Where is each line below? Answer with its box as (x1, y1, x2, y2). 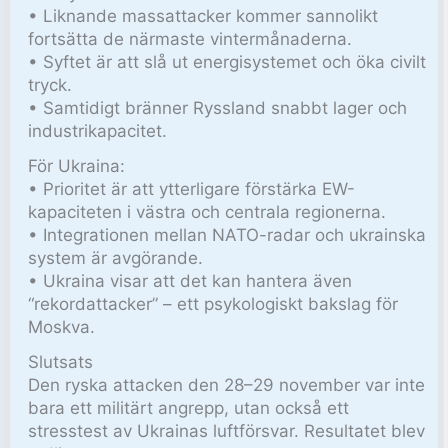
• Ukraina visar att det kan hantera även (28, 270, 353, 291)
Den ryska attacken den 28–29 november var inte (28, 374, 426, 395)
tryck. (28, 74, 73, 95)
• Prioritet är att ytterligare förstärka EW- (28, 178, 356, 199)
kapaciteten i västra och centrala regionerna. (28, 201, 387, 222)
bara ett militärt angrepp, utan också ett (28, 397, 350, 418)
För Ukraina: (28, 155, 126, 176)
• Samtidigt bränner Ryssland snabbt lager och (28, 97, 408, 118)
